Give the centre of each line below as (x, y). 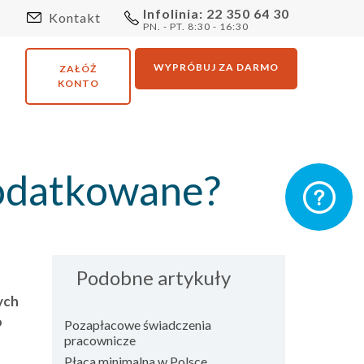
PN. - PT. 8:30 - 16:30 (196, 26)
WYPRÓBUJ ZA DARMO (216, 67)
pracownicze (100, 340)
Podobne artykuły (153, 277)
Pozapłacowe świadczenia (137, 325)
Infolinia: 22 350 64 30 (216, 13)
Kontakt (73, 17)
